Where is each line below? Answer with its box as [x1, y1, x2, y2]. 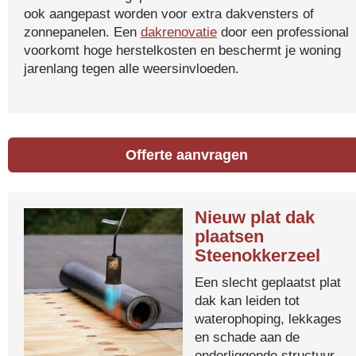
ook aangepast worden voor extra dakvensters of [24, 6, 314, 21]
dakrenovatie [141, 24, 217, 40]
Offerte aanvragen [126, 147, 249, 163]
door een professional [217, 24, 349, 40]
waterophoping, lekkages [195, 311, 342, 327]
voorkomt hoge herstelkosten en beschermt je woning [24, 42, 341, 58]
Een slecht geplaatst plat [195, 274, 341, 290]
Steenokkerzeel [195, 246, 320, 265]
